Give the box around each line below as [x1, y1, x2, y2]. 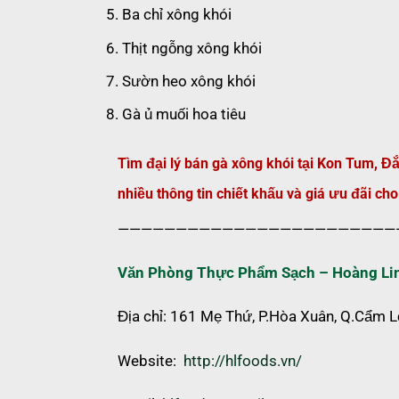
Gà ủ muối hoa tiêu [122, 105, 246, 124]
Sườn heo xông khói [122, 71, 256, 90]
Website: [118, 351, 183, 370]
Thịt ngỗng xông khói [122, 38, 262, 57]
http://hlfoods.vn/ [183, 351, 302, 370]
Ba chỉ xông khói [122, 5, 232, 24]
